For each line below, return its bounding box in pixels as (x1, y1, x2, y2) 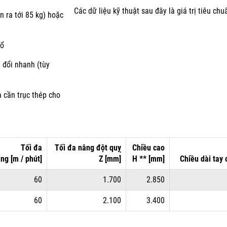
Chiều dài (180, 154, 213, 164)
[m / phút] (11, 154, 42, 164)
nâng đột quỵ (78, 143, 121, 153)
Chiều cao (132, 143, 165, 153)
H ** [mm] (132, 154, 165, 164)
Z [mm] (99, 154, 121, 164)
